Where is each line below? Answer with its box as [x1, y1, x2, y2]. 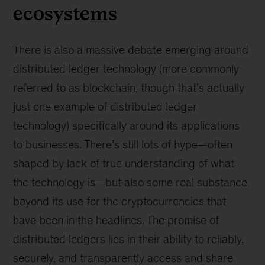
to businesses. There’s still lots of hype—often [13, 138, 233, 151]
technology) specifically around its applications [13, 119, 240, 132]
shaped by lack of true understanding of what [13, 157, 235, 170]
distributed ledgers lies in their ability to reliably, [13, 232, 244, 245]
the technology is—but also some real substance [13, 176, 248, 189]
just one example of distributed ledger [13, 100, 198, 113]
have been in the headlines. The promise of [13, 214, 219, 227]
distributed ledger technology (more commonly [13, 62, 240, 75]
